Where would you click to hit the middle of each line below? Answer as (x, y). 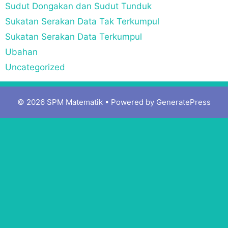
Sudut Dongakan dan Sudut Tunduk (78, 6)
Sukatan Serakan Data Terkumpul (74, 37)
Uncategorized (35, 67)
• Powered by (130, 102)
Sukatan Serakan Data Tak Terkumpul (82, 22)
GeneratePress (183, 102)
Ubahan (21, 52)
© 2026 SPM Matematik (60, 102)
